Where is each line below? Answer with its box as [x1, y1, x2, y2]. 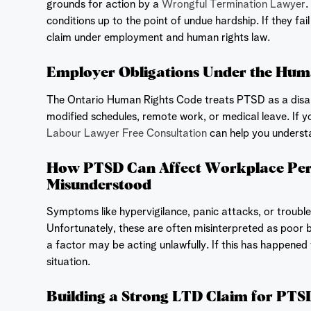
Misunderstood [47, 173, 152, 194]
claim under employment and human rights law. [47, 33, 271, 44]
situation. [47, 256, 91, 268]
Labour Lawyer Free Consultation [47, 128, 208, 140]
